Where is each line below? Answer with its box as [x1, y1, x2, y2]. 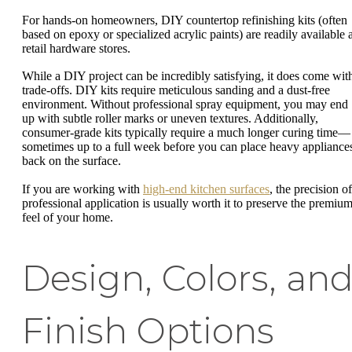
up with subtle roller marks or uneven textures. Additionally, [22, 112, 318, 126]
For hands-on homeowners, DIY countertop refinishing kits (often [22, 13, 347, 27]
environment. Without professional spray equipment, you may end [22, 97, 348, 112]
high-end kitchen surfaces [143, 181, 269, 196]
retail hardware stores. [22, 41, 134, 55]
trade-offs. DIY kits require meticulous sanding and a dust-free [22, 83, 330, 97]
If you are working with [22, 181, 143, 196]
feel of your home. [22, 210, 113, 224]
